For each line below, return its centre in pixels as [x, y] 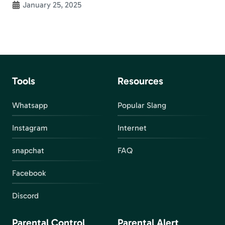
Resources [140, 81]
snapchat [28, 150]
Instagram [30, 128]
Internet [132, 128]
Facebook [29, 173]
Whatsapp [30, 105]
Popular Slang [142, 105]
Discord [25, 195]
